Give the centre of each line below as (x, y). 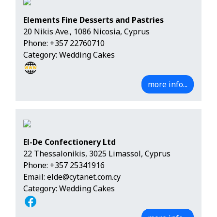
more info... (168, 85)
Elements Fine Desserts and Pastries (93, 20)
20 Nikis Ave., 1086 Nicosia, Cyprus (86, 32)
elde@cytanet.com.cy (84, 177)
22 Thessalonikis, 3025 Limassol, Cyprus (97, 154)
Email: (35, 177)
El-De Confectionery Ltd (70, 142)
